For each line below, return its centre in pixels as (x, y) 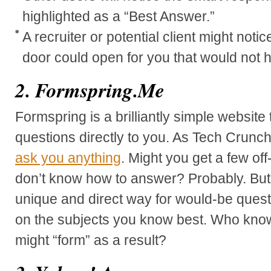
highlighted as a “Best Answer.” (119, 16)
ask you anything (68, 158)
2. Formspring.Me (90, 90)
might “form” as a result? (91, 240)
